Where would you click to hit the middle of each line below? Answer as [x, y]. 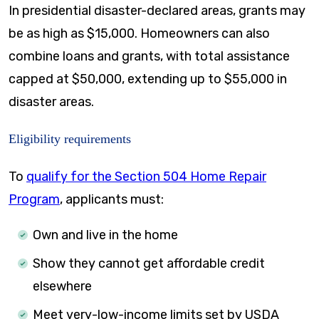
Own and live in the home [105, 235]
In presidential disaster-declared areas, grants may [157, 10]
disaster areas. [51, 101]
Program [34, 199]
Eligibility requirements [70, 138]
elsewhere [62, 286]
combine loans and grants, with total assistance [149, 56]
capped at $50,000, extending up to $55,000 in [148, 79]
